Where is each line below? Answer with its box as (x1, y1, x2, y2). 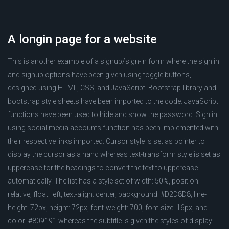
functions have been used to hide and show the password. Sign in (8, 110, 217, 119)
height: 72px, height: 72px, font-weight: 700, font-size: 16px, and (8, 203, 208, 212)
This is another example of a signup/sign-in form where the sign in (8, 57, 219, 65)
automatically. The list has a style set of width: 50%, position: (8, 177, 200, 185)
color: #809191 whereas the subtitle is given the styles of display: (8, 217, 214, 225)
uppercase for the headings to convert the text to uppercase (8, 164, 198, 172)
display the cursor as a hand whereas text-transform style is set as (8, 150, 220, 158)
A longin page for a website (8, 32, 157, 47)
